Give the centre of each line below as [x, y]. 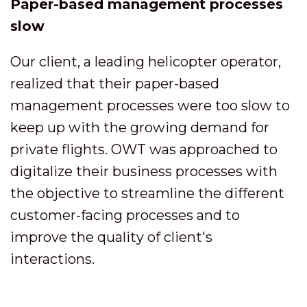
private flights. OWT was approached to [144, 149]
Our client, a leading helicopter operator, [146, 62]
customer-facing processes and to [125, 215]
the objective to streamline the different [147, 193]
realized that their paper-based [115, 84]
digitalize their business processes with [144, 171]
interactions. [52, 259]
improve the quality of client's [111, 237]
